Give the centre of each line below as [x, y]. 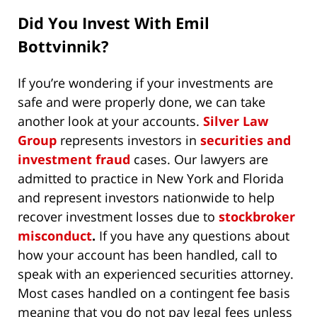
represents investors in [128, 140]
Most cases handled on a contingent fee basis [154, 293]
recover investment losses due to [118, 217]
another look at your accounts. [110, 121]
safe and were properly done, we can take [142, 102]
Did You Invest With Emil [114, 23]
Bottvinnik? [63, 46]
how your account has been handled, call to [148, 255]
